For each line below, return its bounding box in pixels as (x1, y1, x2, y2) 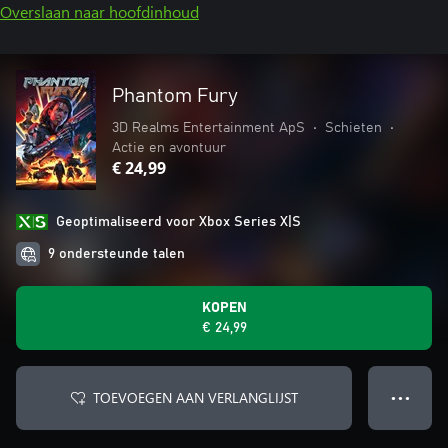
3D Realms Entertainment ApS (112, 121, 305, 135)
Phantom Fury (112, 86, 238, 106)
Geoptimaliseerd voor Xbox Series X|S (56, 215, 301, 229)
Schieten (325, 121, 382, 135)
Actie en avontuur (112, 141, 226, 155)
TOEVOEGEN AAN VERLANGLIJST (92, 388, 298, 407)
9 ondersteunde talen (48, 247, 185, 261)
